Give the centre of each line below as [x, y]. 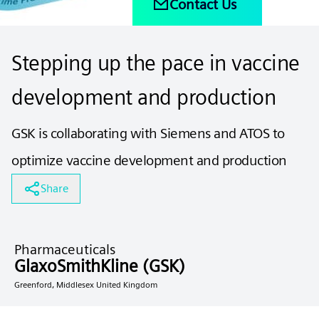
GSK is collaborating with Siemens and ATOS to [148, 133]
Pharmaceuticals [65, 249]
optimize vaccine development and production [149, 160]
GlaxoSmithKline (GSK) [100, 266]
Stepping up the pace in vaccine [156, 63]
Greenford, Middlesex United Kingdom [86, 284]
